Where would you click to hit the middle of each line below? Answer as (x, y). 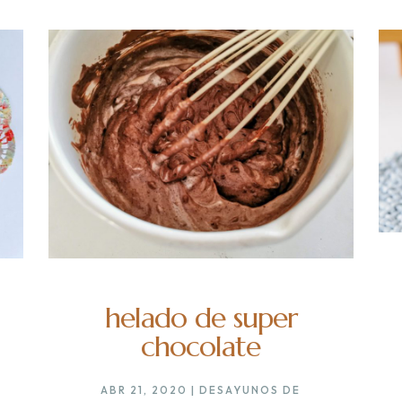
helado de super (201, 318)
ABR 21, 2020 (144, 390)
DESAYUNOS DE (250, 390)
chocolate (201, 347)
